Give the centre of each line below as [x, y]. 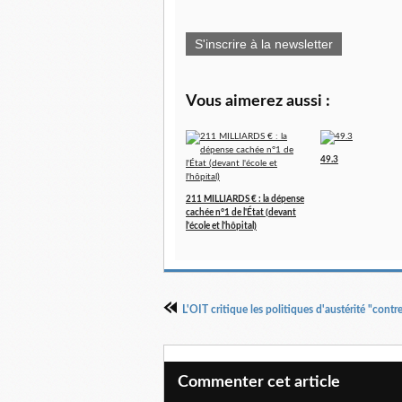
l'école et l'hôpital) [221, 227]
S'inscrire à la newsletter [264, 44]
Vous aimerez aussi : [258, 102]
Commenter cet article [259, 383]
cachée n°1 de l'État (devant [241, 213]
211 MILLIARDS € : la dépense [245, 200]
